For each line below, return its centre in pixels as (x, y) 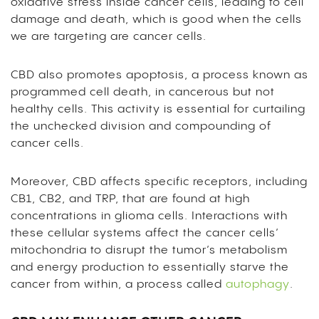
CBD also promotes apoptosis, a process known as (159, 75)
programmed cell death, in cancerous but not (143, 92)
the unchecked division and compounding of (141, 126)
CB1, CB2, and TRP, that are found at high (130, 199)
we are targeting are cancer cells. (110, 36)
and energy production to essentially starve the (150, 267)
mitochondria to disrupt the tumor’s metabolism (149, 250)
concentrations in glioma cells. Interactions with (149, 216)
